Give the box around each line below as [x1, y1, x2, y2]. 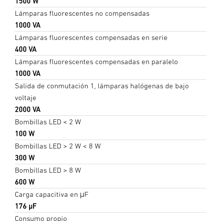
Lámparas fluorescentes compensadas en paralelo [15, 57, 178, 66]
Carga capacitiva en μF [15, 189, 88, 198]
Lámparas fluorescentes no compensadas [15, 8, 149, 17]
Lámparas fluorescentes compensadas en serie [15, 33, 168, 41]
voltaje [15, 93, 37, 102]
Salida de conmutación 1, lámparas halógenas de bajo [15, 81, 189, 90]
